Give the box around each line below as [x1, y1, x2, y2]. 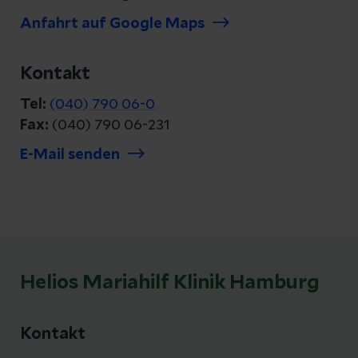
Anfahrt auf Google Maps [20, 16, 205, 31]
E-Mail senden [20, 147, 120, 162]
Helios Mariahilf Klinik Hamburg [20, 272, 320, 292]
